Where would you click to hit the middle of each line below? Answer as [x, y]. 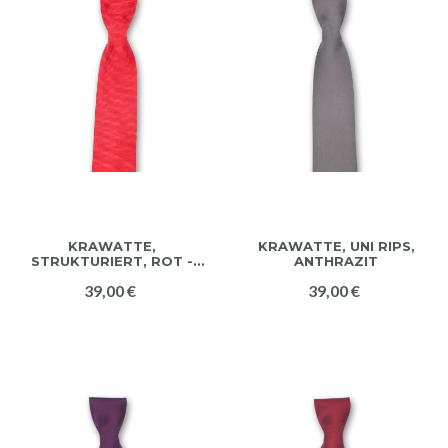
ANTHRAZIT [336, 260]
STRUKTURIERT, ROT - [112, 260]
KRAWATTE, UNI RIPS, [336, 245]
